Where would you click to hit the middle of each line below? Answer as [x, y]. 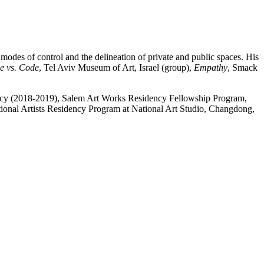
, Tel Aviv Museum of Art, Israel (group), [116, 67]
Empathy [211, 67]
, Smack [242, 67]
